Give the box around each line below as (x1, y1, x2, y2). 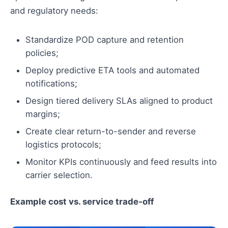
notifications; (25, 78, 77, 89)
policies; (25, 48, 59, 59)
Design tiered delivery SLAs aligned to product (25, 96, 213, 106)
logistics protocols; (25, 139, 101, 150)
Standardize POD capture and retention (25, 35, 184, 45)
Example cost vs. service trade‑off (10, 196, 154, 207)
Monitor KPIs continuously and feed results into (25, 157, 217, 167)
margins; (25, 109, 60, 120)
